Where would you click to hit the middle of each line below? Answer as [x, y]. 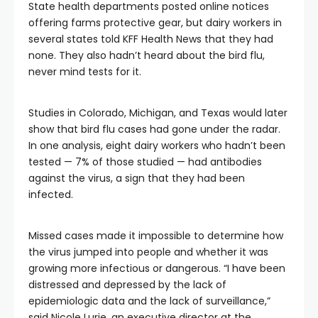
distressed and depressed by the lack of [127, 285]
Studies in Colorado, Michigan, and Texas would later [158, 113]
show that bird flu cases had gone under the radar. [154, 129]
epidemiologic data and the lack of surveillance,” [149, 301]
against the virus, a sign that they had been [137, 178]
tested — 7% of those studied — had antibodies [145, 162]
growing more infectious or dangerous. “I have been [157, 268]
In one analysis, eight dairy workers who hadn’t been [157, 146]
